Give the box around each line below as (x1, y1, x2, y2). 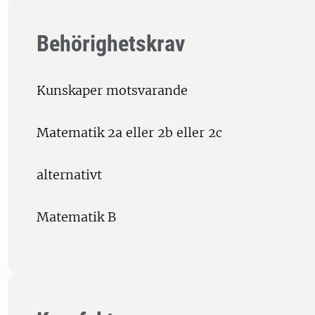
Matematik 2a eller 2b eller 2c (37, 124, 222, 141)
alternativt (37, 167, 102, 184)
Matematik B (37, 209, 116, 226)
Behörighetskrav (37, 30, 185, 58)
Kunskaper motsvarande (37, 82, 188, 99)
